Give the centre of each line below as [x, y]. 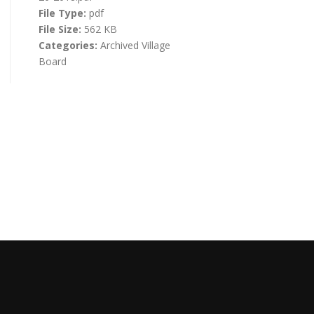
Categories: [69, 45]
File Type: [63, 13]
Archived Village [135, 45]
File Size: [61, 29]
